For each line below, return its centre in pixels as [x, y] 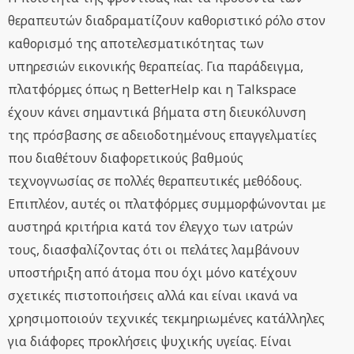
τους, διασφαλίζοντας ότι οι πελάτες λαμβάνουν [154, 250]
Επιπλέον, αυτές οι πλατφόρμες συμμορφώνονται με [167, 204]
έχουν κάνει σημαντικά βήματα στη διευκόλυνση [157, 113]
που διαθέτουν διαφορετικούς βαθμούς [126, 158]
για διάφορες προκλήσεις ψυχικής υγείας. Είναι [150, 342]
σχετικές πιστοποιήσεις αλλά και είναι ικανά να [153, 296]
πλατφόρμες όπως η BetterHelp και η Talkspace [152, 90]
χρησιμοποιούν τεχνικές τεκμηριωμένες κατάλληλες [166, 319]
